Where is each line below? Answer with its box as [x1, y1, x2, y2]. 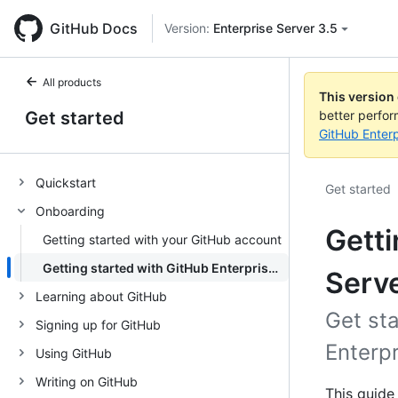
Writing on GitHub [36, 373, 138, 389]
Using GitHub [36, 345, 112, 361]
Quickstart [36, 174, 96, 190]
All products [43, 76, 101, 89]
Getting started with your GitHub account [43, 231, 282, 247]
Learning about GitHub [36, 288, 167, 304]
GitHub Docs [50, 20, 138, 37]
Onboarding [36, 203, 105, 219]
